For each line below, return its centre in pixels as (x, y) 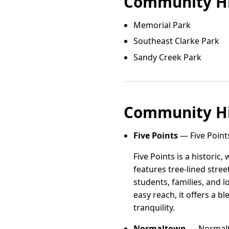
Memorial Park (162, 25)
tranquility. (154, 207)
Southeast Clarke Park (177, 41)
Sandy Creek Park (168, 57)
